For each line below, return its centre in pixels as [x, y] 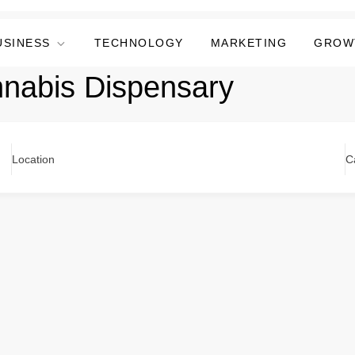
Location [33, 159]
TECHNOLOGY [139, 43]
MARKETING [248, 43]
